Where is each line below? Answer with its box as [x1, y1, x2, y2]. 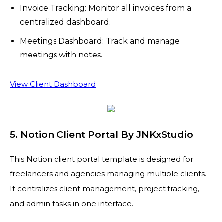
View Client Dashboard [10, 79, 96, 89]
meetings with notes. [20, 50, 102, 59]
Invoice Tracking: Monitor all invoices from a [20, 3, 191, 13]
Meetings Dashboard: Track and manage [20, 36, 180, 46]
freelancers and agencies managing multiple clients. [10, 169, 206, 178]
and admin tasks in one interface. [10, 199, 133, 208]
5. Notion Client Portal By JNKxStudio [10, 128, 193, 140]
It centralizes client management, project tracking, [10, 184, 199, 193]
